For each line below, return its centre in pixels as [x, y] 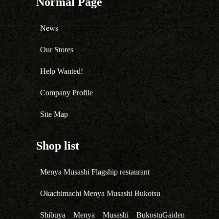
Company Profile [66, 93]
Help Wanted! [61, 71]
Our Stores [56, 50]
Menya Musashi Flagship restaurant [95, 172]
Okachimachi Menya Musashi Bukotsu [100, 193]
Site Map [54, 114]
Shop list [57, 146]
